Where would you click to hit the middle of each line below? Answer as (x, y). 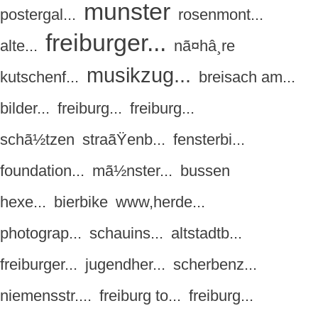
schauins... (126, 234)
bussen (205, 171)
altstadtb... (207, 234)
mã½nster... (132, 171)
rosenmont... (221, 15)
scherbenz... (215, 265)
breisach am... (247, 77)
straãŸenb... (124, 140)
